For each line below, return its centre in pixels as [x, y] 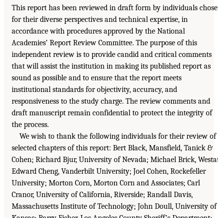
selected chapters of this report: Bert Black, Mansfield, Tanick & [112, 148]
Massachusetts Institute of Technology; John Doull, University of [114, 206]
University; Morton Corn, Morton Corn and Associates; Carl [106, 183]
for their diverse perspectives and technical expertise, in [100, 19]
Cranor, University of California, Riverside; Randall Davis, [102, 194]
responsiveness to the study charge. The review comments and [111, 101]
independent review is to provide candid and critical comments [112, 54]
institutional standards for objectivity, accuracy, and [94, 89]
